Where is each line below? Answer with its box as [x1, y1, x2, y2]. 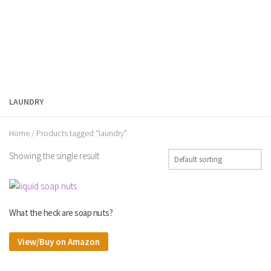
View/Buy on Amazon [18, 235, 100, 247]
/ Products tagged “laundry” [30, 128, 127, 139]
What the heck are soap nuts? [9, 207, 113, 219]
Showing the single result [9, 149, 99, 162]
